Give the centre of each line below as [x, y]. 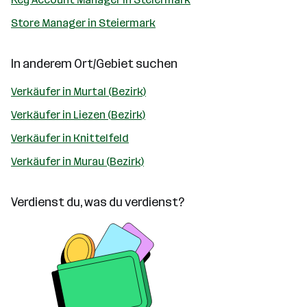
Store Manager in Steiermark [83, 23]
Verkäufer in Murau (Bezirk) [77, 161]
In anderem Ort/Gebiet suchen [94, 64]
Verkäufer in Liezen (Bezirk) [78, 115]
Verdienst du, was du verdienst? [98, 202]
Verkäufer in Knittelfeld [70, 138]
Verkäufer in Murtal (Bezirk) [78, 91]
